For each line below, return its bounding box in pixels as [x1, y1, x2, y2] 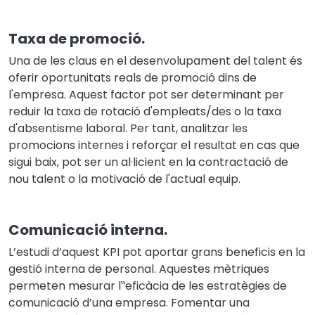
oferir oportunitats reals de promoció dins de [8, 69, 257, 86]
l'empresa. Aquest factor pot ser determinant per [8, 86, 284, 103]
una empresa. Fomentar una [92, 294, 250, 311]
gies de [248, 277, 287, 294]
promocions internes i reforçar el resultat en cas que [8, 136, 300, 153]
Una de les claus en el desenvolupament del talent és [8, 52, 302, 69]
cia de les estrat [153, 277, 241, 294]
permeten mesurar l [8, 277, 121, 294]
